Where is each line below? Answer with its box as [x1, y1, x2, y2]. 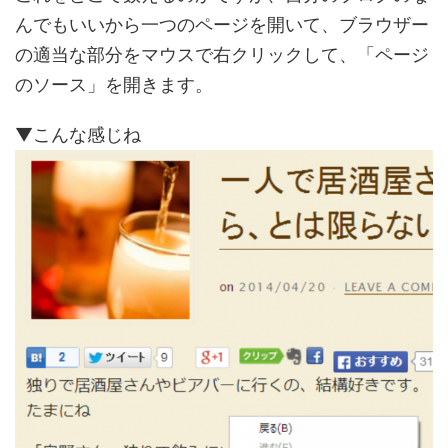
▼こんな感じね [15, 123, 141, 145]
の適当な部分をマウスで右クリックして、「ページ [15, 43, 429, 65]
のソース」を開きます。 [15, 73, 213, 95]
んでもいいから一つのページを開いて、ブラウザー [15, 13, 429, 35]
